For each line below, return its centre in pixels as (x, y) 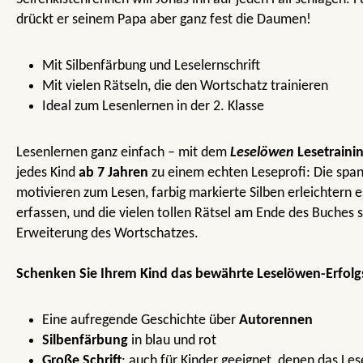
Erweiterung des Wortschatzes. (107, 233)
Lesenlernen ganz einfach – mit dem (123, 152)
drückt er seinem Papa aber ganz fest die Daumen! (164, 19)
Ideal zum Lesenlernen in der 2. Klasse (153, 106)
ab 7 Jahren (113, 173)
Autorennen (276, 320)
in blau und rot (172, 340)
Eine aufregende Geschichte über (141, 320)
